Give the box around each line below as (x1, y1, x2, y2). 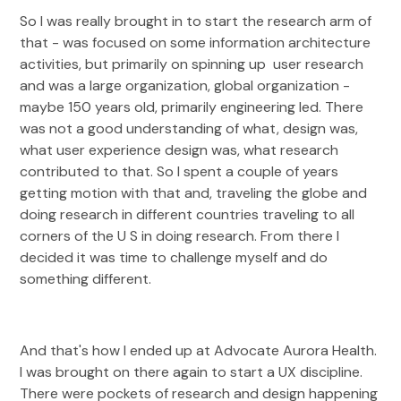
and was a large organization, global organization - (20, 76, 354, 95)
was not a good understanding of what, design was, (20, 119, 359, 138)
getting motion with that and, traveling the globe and (20, 183, 368, 202)
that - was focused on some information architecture (20, 33, 371, 52)
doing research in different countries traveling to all (20, 205, 355, 224)
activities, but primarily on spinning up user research (20, 55, 364, 73)
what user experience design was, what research (20, 141, 339, 159)
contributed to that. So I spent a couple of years (20, 162, 339, 181)
